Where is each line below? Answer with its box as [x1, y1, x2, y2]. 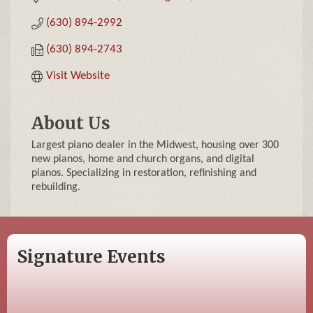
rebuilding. [31, 182, 80, 194]
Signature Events [17, 246, 166, 268]
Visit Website [46, 70, 110, 82]
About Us [31, 112, 110, 135]
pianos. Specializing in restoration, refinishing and [31, 168, 256, 180]
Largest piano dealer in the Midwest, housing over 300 [31, 140, 279, 152]
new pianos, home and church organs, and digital [31, 154, 254, 166]
